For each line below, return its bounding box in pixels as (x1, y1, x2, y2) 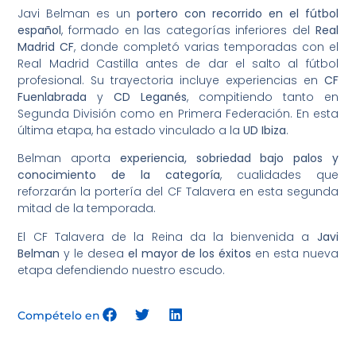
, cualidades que (219, 167, 339, 184)
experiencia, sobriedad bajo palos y (119, 150, 339, 167)
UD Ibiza (243, 122, 287, 138)
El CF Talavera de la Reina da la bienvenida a (17, 228, 317, 245)
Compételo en (17, 308, 101, 323)
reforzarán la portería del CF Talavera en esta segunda (17, 184, 339, 200)
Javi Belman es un (17, 5, 137, 21)
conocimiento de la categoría (17, 167, 220, 184)
